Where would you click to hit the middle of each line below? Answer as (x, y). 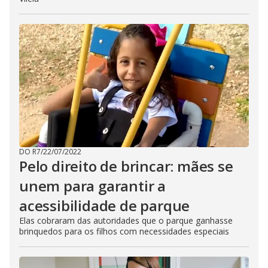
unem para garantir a (93, 186)
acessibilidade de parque (105, 205)
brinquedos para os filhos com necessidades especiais (124, 231)
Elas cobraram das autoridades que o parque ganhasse (126, 220)
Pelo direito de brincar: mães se (126, 166)
